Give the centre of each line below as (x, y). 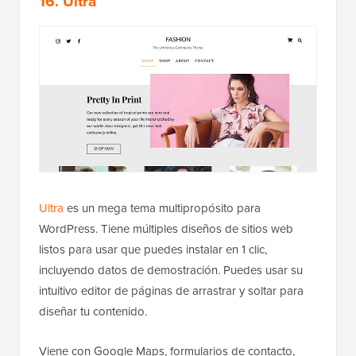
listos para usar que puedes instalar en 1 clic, (153, 250)
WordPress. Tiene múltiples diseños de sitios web (166, 229)
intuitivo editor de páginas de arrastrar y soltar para (171, 291)
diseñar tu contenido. (93, 312)
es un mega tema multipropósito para (162, 209)
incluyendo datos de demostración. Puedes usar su (171, 271)
